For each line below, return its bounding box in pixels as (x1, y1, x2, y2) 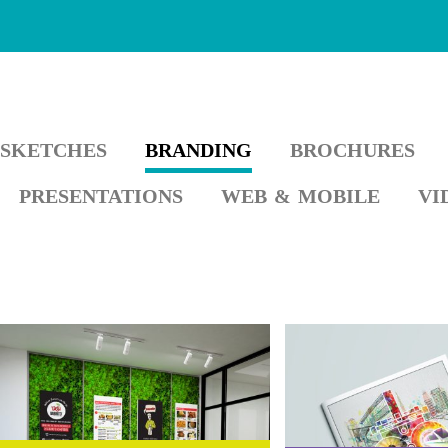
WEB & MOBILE (221, 185, 380, 208)
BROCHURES (290, 139, 415, 162)
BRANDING (145, 139, 252, 162)
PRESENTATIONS (19, 185, 183, 208)
